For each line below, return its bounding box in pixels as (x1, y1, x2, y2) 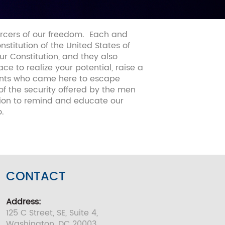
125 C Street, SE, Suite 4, (6, 206, 98, 220)
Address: (6, 195, 41, 209)
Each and (89, 28, 128, 42)
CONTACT (6, 167, 66, 187)
